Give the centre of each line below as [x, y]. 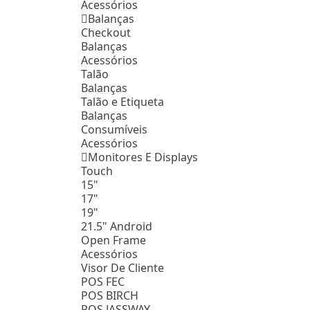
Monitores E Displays [143, 157]
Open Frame [113, 240]
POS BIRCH [110, 295]
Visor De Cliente [122, 267]
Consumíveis [114, 129]
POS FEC [103, 281]
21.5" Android [117, 226]
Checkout [106, 32]
